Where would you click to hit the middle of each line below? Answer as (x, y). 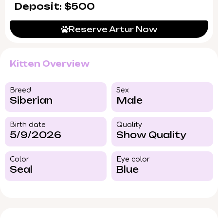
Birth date (28, 125)
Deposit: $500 (55, 7)
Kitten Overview (50, 64)
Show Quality (151, 135)
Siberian (31, 100)
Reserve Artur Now (113, 29)
